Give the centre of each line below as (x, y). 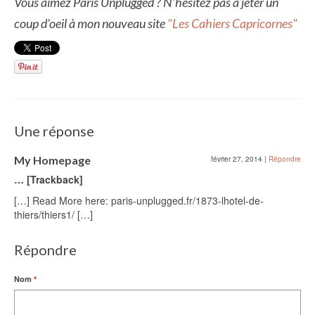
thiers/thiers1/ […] (53, 214)
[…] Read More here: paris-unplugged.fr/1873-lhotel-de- (139, 200)
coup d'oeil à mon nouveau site (91, 24)
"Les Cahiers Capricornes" (233, 24)
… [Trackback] (49, 179)
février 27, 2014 (238, 159)
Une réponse (54, 130)
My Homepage (52, 160)
